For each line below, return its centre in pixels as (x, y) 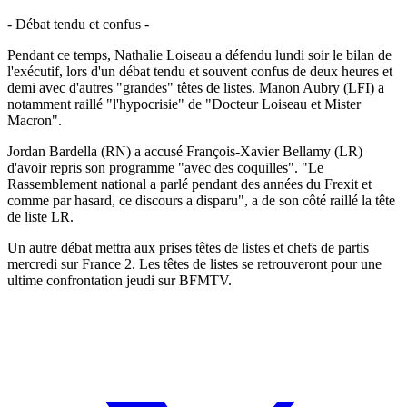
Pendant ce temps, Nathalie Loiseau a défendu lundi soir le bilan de (199, 55)
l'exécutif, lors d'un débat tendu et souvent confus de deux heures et (200, 71)
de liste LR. (40, 216)
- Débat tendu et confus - (78, 24)
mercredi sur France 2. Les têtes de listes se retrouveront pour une (194, 263)
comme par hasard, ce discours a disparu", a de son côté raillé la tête (201, 200)
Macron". (35, 120)
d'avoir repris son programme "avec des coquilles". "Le (165, 167)
